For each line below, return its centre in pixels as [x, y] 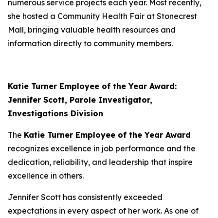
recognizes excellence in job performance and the [102, 148]
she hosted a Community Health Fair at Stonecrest [102, 16]
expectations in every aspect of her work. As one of [103, 211]
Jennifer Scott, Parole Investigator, [80, 100]
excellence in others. [46, 176]
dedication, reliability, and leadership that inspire [100, 162]
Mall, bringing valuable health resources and [92, 30]
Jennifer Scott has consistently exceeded [85, 197]
